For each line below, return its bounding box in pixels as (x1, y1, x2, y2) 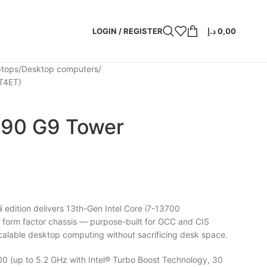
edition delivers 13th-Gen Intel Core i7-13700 (2, 203, 180, 213)
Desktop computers (21, 64, 98, 74)
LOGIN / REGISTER (92, 26, 163, 36)
